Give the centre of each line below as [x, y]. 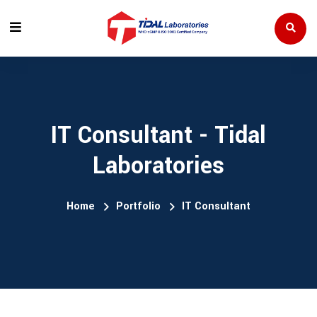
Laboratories [158, 166]
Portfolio [138, 206]
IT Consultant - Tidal [158, 136]
